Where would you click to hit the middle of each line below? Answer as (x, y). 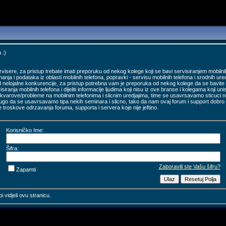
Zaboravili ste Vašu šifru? (189, 166)
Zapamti (26, 169)
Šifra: (12, 148)
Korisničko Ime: (25, 130)
